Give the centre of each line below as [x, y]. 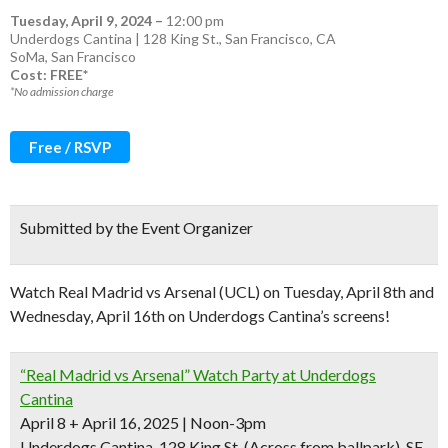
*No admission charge [62, 91]
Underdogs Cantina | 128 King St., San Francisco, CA [173, 38]
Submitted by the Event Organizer [136, 227]
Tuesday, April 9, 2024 [81, 20]
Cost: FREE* [49, 74]
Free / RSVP [70, 147]
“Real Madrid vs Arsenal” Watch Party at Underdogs [198, 374]
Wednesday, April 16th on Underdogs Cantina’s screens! [200, 315]
